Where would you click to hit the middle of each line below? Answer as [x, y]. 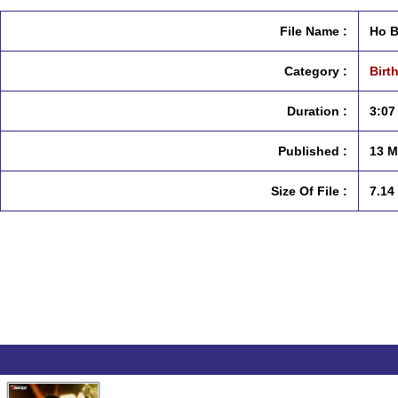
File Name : [314, 31]
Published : [313, 151]
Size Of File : [309, 191]
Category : [316, 71]
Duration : [317, 111]
